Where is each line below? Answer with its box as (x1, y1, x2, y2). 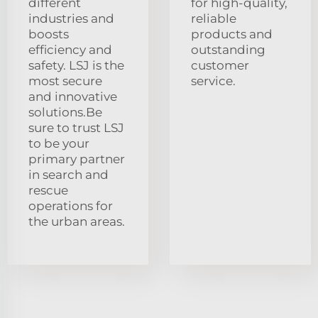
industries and (28, 11, 114, 26)
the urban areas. (28, 214, 125, 229)
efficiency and (28, 43, 112, 57)
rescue (28, 183, 68, 198)
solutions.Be (28, 105, 102, 120)
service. (191, 74, 236, 89)
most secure (28, 74, 102, 89)
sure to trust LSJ (28, 121, 124, 136)
